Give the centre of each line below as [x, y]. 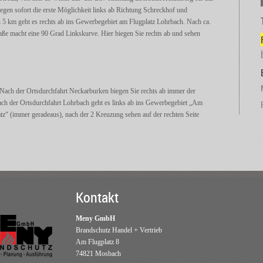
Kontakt [97, 197]
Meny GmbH [95, 218]
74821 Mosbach [98, 254]
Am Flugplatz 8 [97, 242]
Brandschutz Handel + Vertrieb [119, 230]
